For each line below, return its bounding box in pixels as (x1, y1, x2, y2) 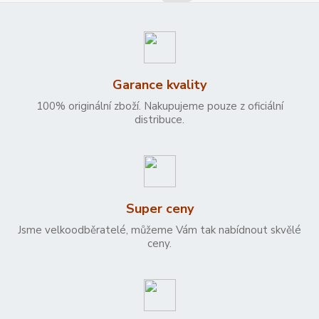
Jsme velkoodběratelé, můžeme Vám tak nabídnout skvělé (18, 223, 301, 238)
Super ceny (125, 200, 194, 218)
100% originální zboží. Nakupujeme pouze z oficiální (36, 99, 283, 114)
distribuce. (135, 113, 184, 127)
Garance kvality (113, 76, 206, 94)
